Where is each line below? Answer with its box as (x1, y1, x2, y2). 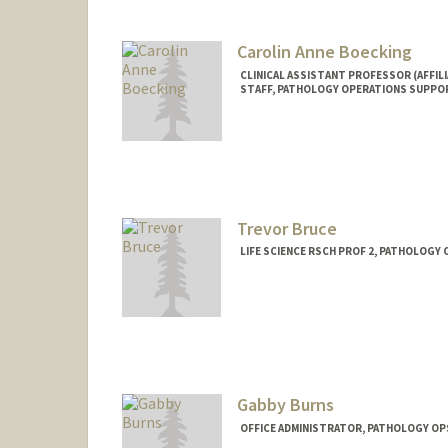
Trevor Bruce (236, 216, 337, 240)
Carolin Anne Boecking (236, 39, 412, 63)
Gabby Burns (236, 393, 334, 417)
